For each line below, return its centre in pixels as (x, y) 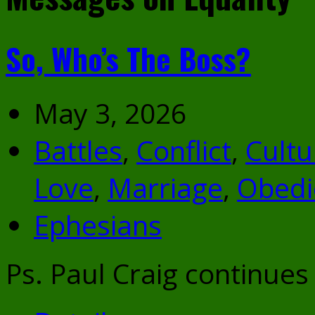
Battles (78, 150)
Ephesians (98, 224)
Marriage (165, 187)
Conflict (184, 150)
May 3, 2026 (110, 112)
